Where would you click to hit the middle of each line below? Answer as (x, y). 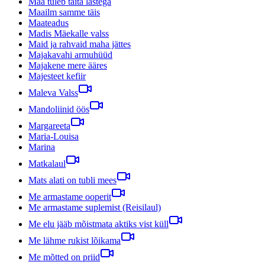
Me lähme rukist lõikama (75, 240)
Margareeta (49, 125)
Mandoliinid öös (59, 109)
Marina (42, 147)
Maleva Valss (53, 92)
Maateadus (49, 22)
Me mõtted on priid (64, 257)
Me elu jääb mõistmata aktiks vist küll (98, 224)
